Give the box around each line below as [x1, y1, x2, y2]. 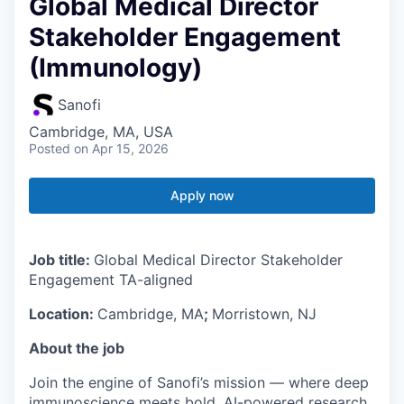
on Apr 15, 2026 [74, 140, 169, 156]
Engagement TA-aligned [29, 270, 193, 289]
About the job [29, 338, 124, 357]
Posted [29, 140, 70, 156]
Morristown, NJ [212, 304, 317, 323]
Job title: [29, 250, 94, 269]
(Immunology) [29, 51, 202, 83]
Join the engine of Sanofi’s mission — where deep [29, 372, 369, 391]
